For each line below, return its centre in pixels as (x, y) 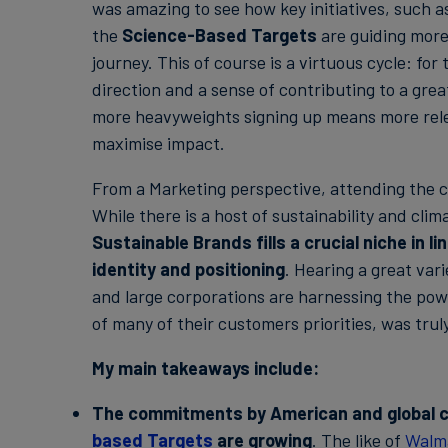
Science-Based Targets (219, 35)
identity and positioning (188, 269)
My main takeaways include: (205, 368)
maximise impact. (158, 143)
